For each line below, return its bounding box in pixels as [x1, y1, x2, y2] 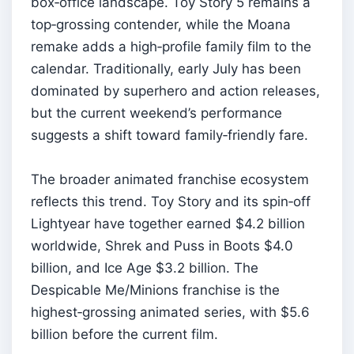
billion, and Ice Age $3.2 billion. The [31, 259, 258, 276]
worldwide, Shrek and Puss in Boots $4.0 [31, 237, 293, 254]
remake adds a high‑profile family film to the [31, 38, 311, 55]
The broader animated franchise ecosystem [31, 171, 309, 187]
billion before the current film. [31, 326, 218, 342]
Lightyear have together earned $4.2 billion [31, 215, 305, 232]
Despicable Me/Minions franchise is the [31, 281, 280, 298]
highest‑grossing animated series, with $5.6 [31, 303, 310, 320]
